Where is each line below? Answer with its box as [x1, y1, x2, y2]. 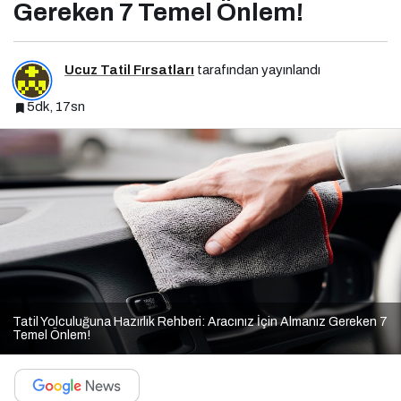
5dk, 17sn [27, 99, 85, 115]
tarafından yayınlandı [194, 63, 320, 78]
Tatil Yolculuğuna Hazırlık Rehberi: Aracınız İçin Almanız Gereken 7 [13, 314, 388, 328]
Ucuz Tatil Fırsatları [64, 63, 194, 78]
